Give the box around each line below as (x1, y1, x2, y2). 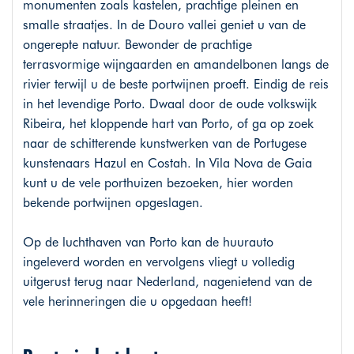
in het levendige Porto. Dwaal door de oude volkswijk (22, 96, 317, 112)
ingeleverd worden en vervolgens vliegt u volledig (22, 254, 295, 270)
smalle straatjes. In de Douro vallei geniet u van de (22, 17, 306, 33)
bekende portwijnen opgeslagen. (22, 195, 203, 211)
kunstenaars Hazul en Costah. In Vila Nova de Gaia (22, 156, 312, 171)
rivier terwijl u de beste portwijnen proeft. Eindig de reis (22, 77, 329, 92)
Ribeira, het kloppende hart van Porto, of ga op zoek (22, 116, 314, 132)
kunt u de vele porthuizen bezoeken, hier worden (22, 175, 293, 191)
